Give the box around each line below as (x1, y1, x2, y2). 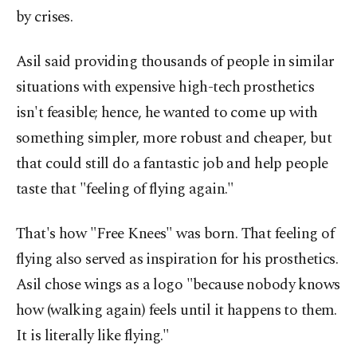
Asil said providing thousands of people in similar (16, 50, 335, 73)
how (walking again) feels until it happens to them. (16, 299, 337, 322)
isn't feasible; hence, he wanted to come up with (16, 101, 318, 124)
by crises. (16, 6, 73, 29)
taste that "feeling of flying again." (16, 178, 234, 201)
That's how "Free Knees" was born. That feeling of (16, 222, 335, 245)
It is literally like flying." (16, 324, 170, 347)
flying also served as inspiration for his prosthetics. (16, 248, 339, 271)
